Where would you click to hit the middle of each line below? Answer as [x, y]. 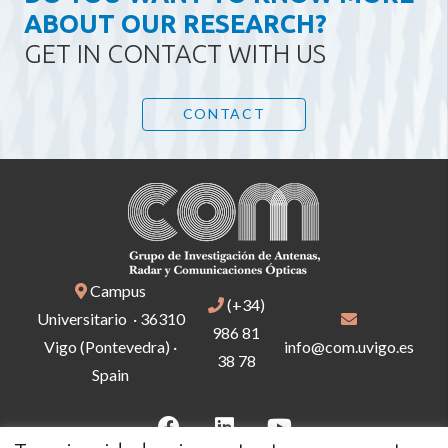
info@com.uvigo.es [349, 346]
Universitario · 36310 [110, 318]
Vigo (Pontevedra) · [111, 346]
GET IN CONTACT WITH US [175, 53]
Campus [117, 290]
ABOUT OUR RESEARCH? [175, 23]
